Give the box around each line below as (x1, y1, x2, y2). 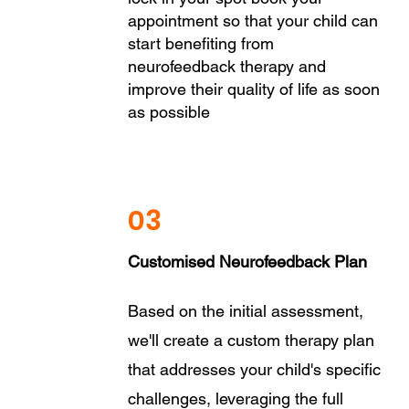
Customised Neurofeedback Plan (127, 252, 367, 271)
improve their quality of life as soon (127, 79, 380, 99)
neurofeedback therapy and (127, 57, 326, 76)
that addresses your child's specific (127, 360, 381, 379)
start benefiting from (127, 34, 274, 53)
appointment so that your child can (127, 11, 378, 30)
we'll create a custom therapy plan (127, 330, 374, 350)
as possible (127, 102, 210, 121)
